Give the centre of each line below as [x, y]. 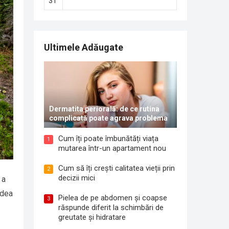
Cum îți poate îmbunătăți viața [108, 139]
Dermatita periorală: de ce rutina [104, 109]
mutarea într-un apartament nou [112, 148]
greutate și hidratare [92, 217]
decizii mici [77, 178]
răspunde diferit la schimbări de [111, 208]
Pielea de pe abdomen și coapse [113, 198]
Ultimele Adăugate [84, 47]
